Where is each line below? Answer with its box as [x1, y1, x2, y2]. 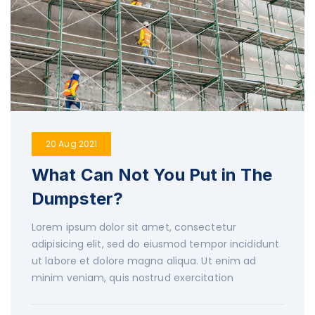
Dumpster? [32, 188, 123, 210]
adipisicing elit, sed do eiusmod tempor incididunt [32, 237, 280, 252]
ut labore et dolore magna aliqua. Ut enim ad [32, 254, 257, 269]
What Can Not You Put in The [32, 165, 272, 186]
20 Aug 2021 [46, 138, 98, 150]
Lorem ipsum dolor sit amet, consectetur [32, 220, 236, 235]
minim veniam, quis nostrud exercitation [32, 271, 233, 285]
